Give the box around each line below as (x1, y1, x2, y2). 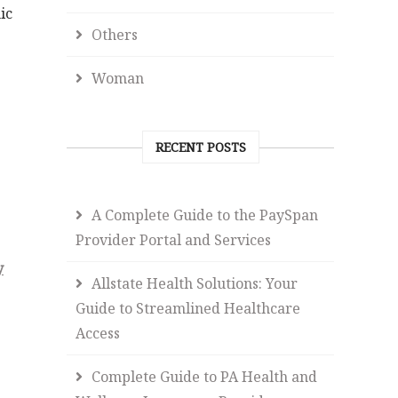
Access (76, 322, 121, 343)
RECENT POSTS (155, 138, 246, 155)
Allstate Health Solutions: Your (92, 273, 298, 293)
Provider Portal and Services (76, 229, 272, 250)
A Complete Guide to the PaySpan (92, 204, 319, 225)
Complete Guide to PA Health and (92, 366, 318, 386)
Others (92, 24, 139, 44)
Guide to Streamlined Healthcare (76, 298, 301, 318)
